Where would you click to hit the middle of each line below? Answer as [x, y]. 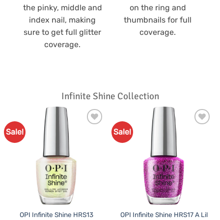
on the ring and [158, 7]
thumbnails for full [158, 20]
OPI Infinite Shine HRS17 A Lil [164, 214]
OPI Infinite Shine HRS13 [56, 214]
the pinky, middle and [62, 7]
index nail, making [62, 20]
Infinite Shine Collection [110, 96]
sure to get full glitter [62, 32]
